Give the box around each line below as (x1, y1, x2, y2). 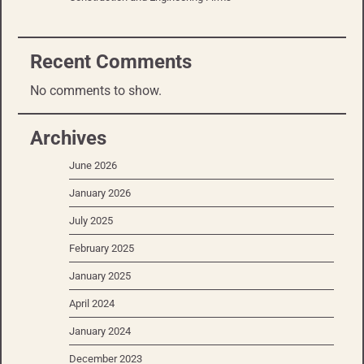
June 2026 (69, 159, 117, 172)
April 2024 (69, 297, 115, 310)
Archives (30, 127, 106, 150)
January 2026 (69, 187, 131, 200)
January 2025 (69, 270, 131, 283)
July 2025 (69, 214, 113, 227)
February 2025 (69, 242, 134, 255)
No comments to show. (30, 83, 162, 99)
